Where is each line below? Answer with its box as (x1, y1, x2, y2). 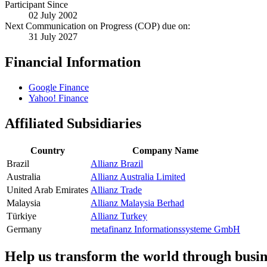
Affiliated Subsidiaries (5, 116, 141, 132)
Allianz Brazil (91, 159, 143, 169)
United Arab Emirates (7, 185, 88, 195)
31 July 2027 (29, 32, 77, 42)
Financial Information (5, 54, 141, 70)
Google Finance (29, 82, 89, 93)
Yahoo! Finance (29, 93, 88, 104)
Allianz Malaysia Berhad (91, 198, 184, 209)
